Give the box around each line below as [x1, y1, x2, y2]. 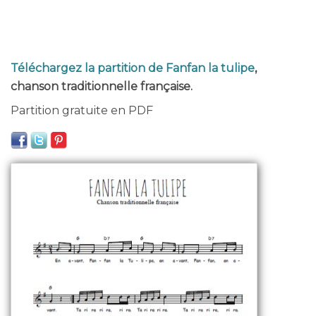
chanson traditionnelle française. [11, 80, 193, 93]
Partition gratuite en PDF [11, 104, 153, 117]
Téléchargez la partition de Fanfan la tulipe [11, 61, 255, 75]
